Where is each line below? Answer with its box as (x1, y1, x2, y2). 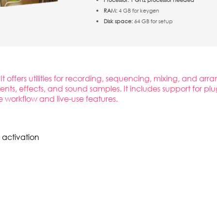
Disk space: (104, 17, 133, 25)
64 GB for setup (133, 17, 173, 25)
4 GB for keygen (117, 6, 159, 15)
